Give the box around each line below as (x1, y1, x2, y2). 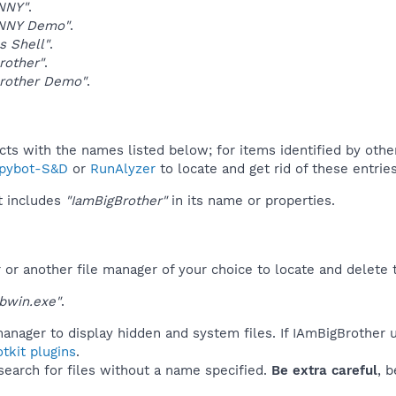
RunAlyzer (90, 160, 156, 177)
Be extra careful (271, 362, 377, 378)
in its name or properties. (167, 192, 335, 209)
